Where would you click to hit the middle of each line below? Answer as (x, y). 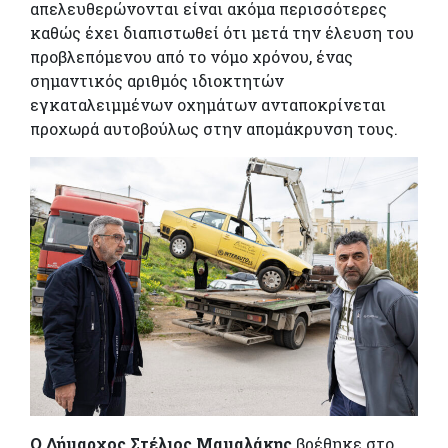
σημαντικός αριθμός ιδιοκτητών (157, 81)
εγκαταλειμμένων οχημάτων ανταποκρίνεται (208, 105)
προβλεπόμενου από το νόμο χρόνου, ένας (191, 57)
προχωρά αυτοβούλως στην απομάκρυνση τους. (214, 129)
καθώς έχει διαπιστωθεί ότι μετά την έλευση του (222, 33)
